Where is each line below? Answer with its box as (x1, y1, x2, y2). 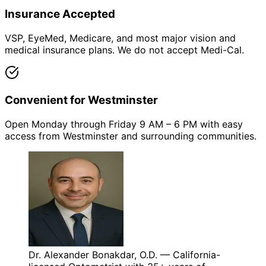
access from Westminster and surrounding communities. (5, 129, 256, 142)
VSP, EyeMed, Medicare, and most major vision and (5, 32, 236, 45)
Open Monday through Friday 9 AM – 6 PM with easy (5, 118, 243, 130)
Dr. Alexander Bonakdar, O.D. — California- (28, 248, 220, 261)
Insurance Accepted (5, 7, 115, 21)
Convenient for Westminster (5, 93, 158, 107)
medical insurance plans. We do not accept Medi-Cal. (5, 44, 244, 56)
